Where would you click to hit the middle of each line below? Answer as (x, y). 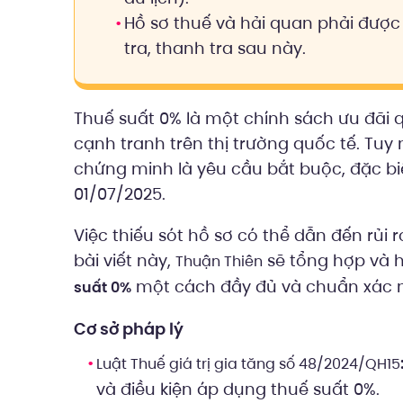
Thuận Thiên (219, 261)
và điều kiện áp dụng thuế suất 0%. (238, 389)
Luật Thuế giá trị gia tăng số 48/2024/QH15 (248, 364)
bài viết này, (125, 260)
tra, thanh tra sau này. (215, 48)
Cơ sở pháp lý (129, 329)
